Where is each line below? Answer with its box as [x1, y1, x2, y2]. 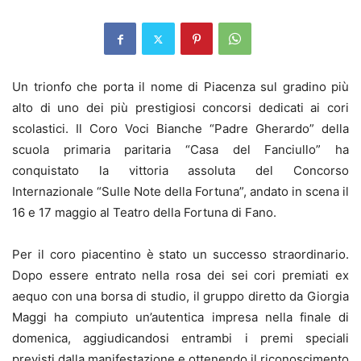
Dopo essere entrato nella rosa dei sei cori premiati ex [12, 268, 349, 284]
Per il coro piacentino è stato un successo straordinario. [12, 247, 349, 263]
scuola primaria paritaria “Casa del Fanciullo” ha [12, 142, 349, 158]
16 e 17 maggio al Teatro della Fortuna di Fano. [12, 205, 276, 221]
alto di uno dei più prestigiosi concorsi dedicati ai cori [12, 100, 349, 116]
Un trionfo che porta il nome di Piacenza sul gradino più [12, 79, 349, 95]
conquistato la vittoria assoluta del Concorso [12, 163, 349, 179]
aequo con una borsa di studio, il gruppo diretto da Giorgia [12, 288, 349, 305]
